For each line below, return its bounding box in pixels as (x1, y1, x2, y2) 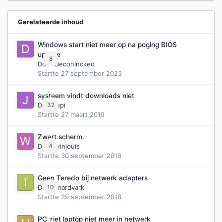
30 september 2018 (61, 152, 121, 160)
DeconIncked (55, 60, 95, 68)
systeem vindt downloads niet (38, 92, 134, 100)
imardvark (55, 183, 84, 192)
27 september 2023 (61, 69, 122, 78)
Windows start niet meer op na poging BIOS (38, 41, 177, 49)
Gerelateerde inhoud (18, 18, 83, 26)
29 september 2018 (61, 193, 121, 201)
